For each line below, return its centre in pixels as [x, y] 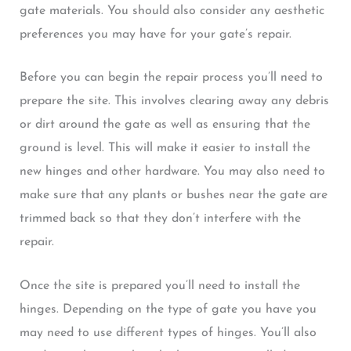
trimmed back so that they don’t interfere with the [160, 219]
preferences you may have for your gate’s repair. [155, 34]
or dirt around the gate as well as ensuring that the [165, 125]
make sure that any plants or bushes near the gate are [173, 195]
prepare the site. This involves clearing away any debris [174, 101]
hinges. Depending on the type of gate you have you [168, 309]
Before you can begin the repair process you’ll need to [171, 78]
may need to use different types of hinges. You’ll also [168, 333]
